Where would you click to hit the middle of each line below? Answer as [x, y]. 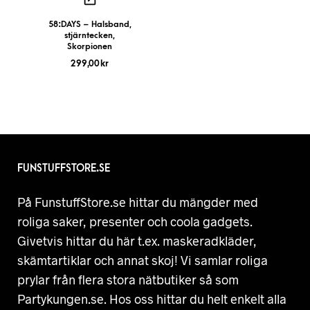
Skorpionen [90, 46]
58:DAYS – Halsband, [90, 24]
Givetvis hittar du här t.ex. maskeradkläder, [137, 241]
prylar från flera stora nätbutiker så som [128, 280]
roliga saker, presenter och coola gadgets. [135, 221]
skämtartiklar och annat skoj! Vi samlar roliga [143, 260]
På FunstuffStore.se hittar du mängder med [138, 202]
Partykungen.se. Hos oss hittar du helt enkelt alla [152, 299]
